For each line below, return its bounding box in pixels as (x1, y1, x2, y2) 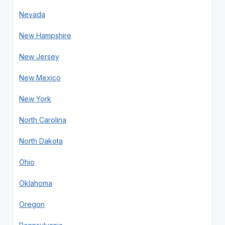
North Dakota (19, 136, 63, 145)
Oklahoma (19, 178, 52, 187)
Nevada (19, 10, 45, 19)
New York (19, 94, 51, 103)
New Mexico (19, 73, 61, 82)
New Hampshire (19, 31, 71, 40)
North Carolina (19, 115, 66, 124)
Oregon (19, 199, 45, 208)
